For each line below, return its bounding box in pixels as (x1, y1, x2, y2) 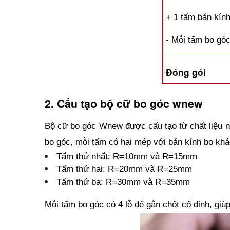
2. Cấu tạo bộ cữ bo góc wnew (45, 95, 203, 112)
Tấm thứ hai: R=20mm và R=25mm (56, 163, 192, 174)
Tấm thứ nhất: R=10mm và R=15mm (56, 150, 197, 161)
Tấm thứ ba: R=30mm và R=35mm (56, 176, 190, 187)
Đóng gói (166, 66, 206, 79)
